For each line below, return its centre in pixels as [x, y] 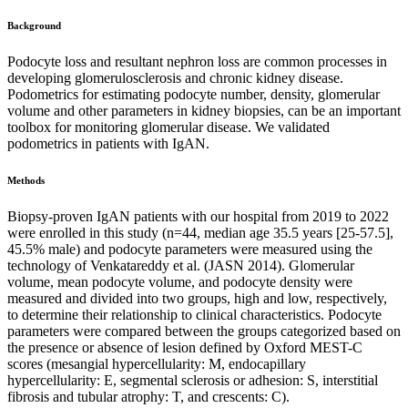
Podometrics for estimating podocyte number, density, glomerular [194, 94]
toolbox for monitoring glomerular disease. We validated [168, 127]
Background [34, 25]
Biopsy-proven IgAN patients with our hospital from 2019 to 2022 [198, 216]
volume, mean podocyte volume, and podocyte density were [180, 281]
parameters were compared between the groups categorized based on [204, 331]
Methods [26, 180]
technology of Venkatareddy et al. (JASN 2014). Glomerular [181, 265]
